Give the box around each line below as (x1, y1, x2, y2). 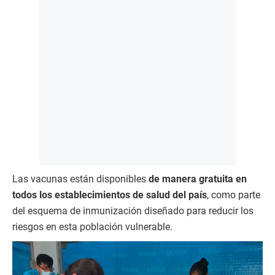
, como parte (207, 189, 260, 201)
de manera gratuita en (149, 173, 247, 185)
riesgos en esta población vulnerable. (12, 221, 172, 233)
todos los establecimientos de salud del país (12, 189, 207, 201)
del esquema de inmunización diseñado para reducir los (12, 205, 254, 217)
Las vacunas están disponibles (12, 173, 149, 185)
